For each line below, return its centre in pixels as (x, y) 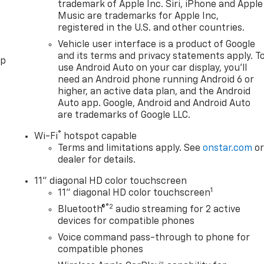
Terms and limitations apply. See (131, 148)
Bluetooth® (82, 209)
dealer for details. (97, 160)
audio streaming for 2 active (177, 209)
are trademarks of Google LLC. (124, 115)
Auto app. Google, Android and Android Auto (154, 103)
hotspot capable (99, 136)
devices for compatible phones (126, 221)
